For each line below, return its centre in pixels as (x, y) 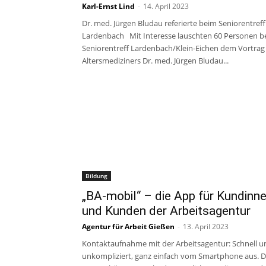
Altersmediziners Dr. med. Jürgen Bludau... (155, 61)
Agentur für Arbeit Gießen (128, 227)
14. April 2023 (166, 6)
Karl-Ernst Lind (108, 6)
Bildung (96, 176)
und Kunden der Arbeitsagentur (166, 211)
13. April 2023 (206, 227)
